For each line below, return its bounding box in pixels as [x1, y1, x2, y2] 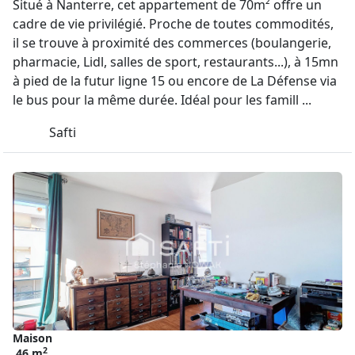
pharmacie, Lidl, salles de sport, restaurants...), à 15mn [13, 53, 338, 71]
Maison [13, 330, 52, 345]
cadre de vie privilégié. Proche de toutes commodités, [13, 15, 334, 32]
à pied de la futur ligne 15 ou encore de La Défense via [13, 72, 337, 90]
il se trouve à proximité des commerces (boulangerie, [13, 34, 331, 52]
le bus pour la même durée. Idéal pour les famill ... [13, 91, 311, 109]
